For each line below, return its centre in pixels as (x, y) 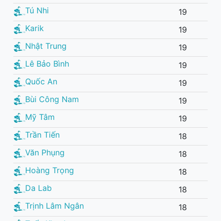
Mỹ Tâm (40, 117)
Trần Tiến (42, 134)
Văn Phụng (45, 152)
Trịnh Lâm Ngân (55, 205)
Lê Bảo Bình (47, 63)
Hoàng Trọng (50, 170)
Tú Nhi (37, 10)
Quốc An (41, 81)
